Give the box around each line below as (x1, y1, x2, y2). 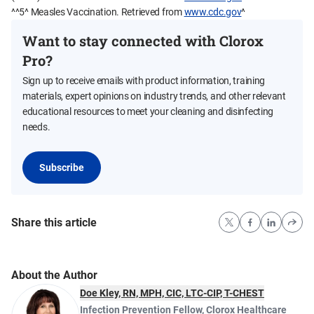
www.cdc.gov (184, 6, 242, 18)
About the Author (11, 268, 97, 282)
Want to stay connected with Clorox (22, 32, 264, 50)
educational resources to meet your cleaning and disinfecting (22, 106, 274, 118)
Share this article (11, 215, 97, 229)
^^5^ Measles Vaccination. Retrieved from (11, 6, 184, 18)
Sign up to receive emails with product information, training (22, 75, 266, 87)
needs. (22, 121, 50, 133)
